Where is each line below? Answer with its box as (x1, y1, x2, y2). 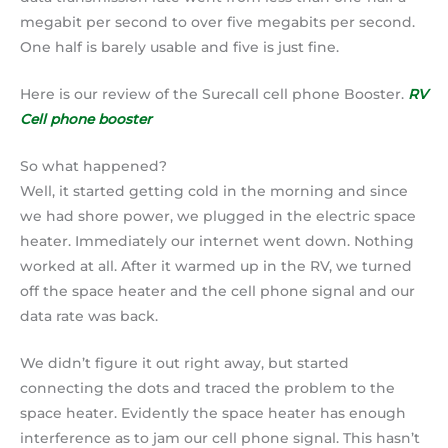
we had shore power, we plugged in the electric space (20, 207, 416, 224)
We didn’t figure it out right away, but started (20, 354, 349, 371)
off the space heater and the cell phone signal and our (20, 282, 415, 299)
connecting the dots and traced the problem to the (20, 379, 395, 396)
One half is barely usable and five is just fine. (20, 38, 339, 55)
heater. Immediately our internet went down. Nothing (20, 232, 414, 249)
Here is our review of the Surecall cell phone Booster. (20, 85, 408, 102)
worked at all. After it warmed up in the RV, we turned (20, 257, 412, 274)
